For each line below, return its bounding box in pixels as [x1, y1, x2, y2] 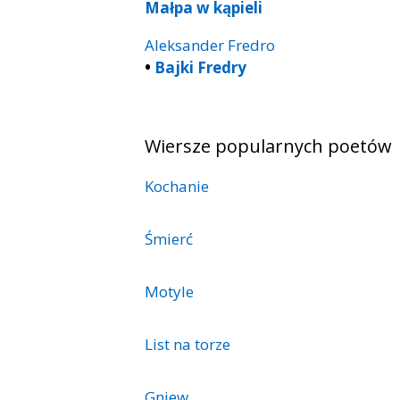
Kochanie [145, 175, 209, 196]
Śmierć [145, 228, 193, 249]
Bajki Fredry [154, 56, 246, 78]
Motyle [145, 280, 194, 302]
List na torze [145, 333, 230, 354]
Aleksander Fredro [145, 34, 275, 55]
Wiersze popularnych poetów [145, 133, 392, 158]
